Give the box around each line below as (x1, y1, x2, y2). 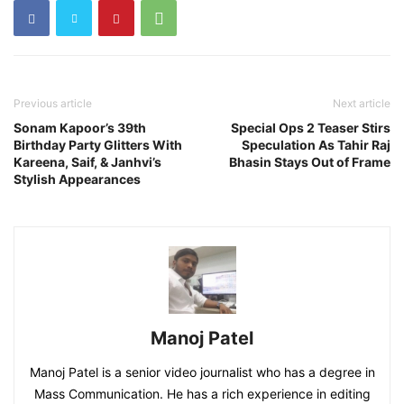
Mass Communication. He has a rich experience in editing (33, 386, 371, 401)
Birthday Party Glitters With (14, 137, 182, 152)
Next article (333, 96, 390, 110)
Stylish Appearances (14, 171, 141, 187)
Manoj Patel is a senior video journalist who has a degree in (29, 364, 375, 380)
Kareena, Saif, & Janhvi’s (14, 154, 161, 170)
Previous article (14, 96, 92, 110)
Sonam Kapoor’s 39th (14, 120, 146, 135)
